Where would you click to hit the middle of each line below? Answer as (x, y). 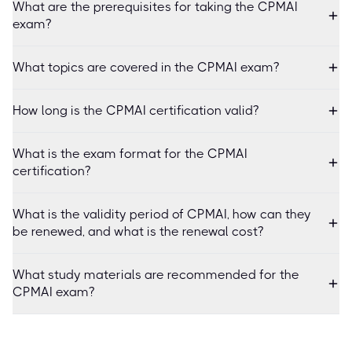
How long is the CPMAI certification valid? (136, 110)
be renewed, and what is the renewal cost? (138, 231)
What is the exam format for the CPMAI (130, 153)
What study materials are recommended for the (156, 274)
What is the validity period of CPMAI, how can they (162, 214)
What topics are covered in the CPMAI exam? (146, 67)
